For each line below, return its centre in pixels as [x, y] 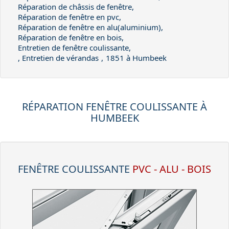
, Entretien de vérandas [58, 58]
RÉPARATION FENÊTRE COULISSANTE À [114, 106]
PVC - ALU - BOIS [172, 169]
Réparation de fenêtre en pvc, [70, 17]
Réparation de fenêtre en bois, [71, 37]
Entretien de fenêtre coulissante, [74, 47]
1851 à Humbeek [136, 58]
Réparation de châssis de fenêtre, [76, 6]
